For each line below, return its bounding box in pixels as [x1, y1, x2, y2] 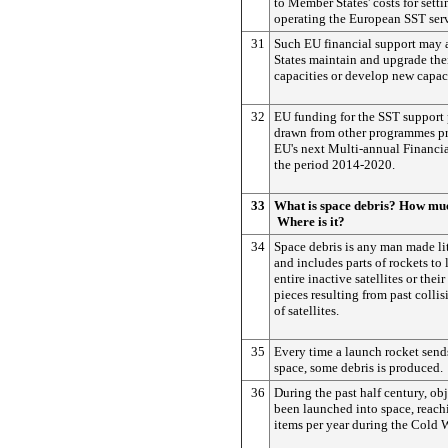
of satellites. [274, 303, 339, 318]
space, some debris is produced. [274, 360, 443, 375]
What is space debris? [274, 198, 399, 213]
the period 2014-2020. [274, 157, 395, 172]
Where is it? [277, 214, 345, 229]
